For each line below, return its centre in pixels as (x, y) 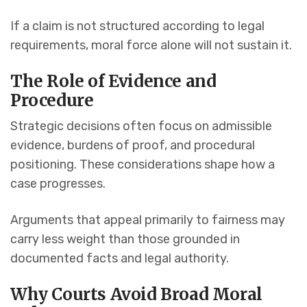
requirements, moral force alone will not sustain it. (151, 46)
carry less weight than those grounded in (125, 240)
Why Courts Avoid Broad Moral (136, 295)
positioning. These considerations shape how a (143, 165)
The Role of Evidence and (113, 82)
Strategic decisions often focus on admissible (141, 126)
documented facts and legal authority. (120, 259)
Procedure (52, 101)
